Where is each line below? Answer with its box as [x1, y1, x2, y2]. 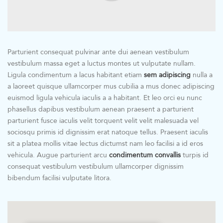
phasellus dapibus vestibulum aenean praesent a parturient [7, 103, 194, 116]
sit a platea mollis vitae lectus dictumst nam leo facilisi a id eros [7, 137, 203, 150]
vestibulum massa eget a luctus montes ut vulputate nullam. [7, 57, 196, 70]
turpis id [181, 148, 209, 162]
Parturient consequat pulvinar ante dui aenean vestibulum [7, 45, 189, 59]
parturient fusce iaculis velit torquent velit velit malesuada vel [7, 114, 199, 127]
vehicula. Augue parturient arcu [7, 148, 109, 162]
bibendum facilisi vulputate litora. [7, 171, 111, 185]
